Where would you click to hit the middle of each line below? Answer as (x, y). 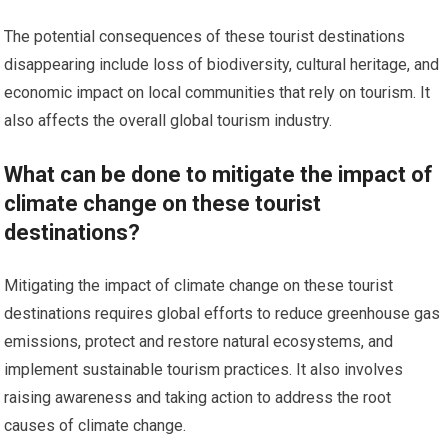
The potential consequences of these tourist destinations (205, 37)
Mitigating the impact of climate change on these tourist (199, 286)
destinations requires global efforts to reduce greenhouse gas (222, 314)
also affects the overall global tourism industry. (168, 121)
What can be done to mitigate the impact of (219, 175)
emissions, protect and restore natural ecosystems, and (199, 342)
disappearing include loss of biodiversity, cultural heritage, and (222, 65)
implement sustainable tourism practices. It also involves (204, 370)
